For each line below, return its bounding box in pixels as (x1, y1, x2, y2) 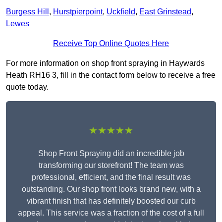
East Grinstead (139, 7, 191, 16)
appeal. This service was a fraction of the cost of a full (18, 209, 204, 218)
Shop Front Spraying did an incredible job (38, 149, 184, 158)
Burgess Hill (6, 7, 49, 16)
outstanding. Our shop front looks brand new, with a (21, 185, 201, 194)
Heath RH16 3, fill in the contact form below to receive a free (6, 71, 216, 80)
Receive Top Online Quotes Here (53, 39, 169, 48)
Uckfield (107, 7, 135, 16)
